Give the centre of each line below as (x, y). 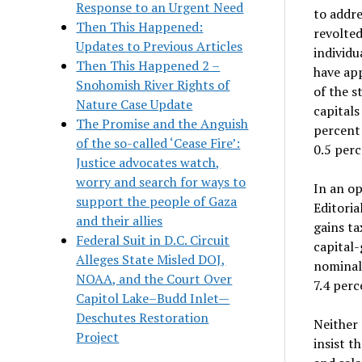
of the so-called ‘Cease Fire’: (158, 143)
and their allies (120, 220)
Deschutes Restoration (143, 317)
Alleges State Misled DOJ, (151, 259)
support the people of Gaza (157, 201)
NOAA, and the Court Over (154, 278)
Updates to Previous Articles (160, 46)
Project (98, 337)
